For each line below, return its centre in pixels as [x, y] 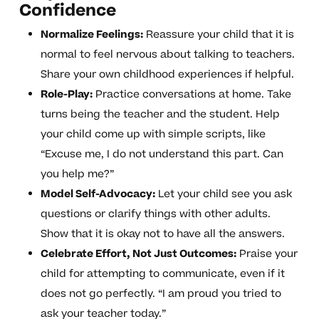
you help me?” [77, 174]
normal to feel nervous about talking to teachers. [167, 55]
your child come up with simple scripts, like [153, 135]
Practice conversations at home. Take [192, 95]
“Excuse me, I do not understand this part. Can [162, 155]
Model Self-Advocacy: [98, 194]
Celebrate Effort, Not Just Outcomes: [138, 254]
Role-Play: [66, 95]
